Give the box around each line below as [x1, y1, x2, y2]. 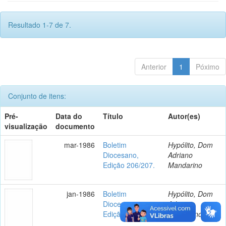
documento [55, 121, 95, 131]
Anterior [141, 61, 166, 72]
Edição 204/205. [103, 208, 155, 219]
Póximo [196, 61, 219, 72]
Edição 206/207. [103, 159, 155, 170]
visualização [5, 121, 47, 131]
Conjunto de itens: [8, 90, 66, 101]
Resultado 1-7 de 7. [8, 19, 71, 30]
